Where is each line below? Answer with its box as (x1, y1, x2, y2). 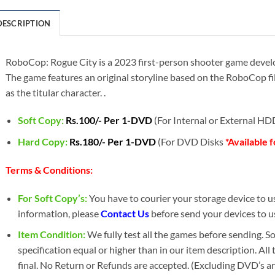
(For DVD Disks (158, 136, 226, 148)
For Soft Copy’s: (18, 192, 88, 204)
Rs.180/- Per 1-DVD (69, 136, 158, 148)
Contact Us (101, 207, 150, 219)
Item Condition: (18, 228, 86, 241)
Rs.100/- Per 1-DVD (66, 114, 155, 126)
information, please (18, 207, 101, 219)
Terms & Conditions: (5, 163, 93, 176)
